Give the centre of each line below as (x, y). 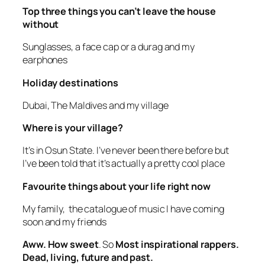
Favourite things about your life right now (117, 186)
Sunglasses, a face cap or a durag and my (109, 47)
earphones (46, 60)
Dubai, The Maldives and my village (96, 105)
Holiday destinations (71, 83)
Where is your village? (73, 128)
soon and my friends (65, 222)
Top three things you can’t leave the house (119, 12)
